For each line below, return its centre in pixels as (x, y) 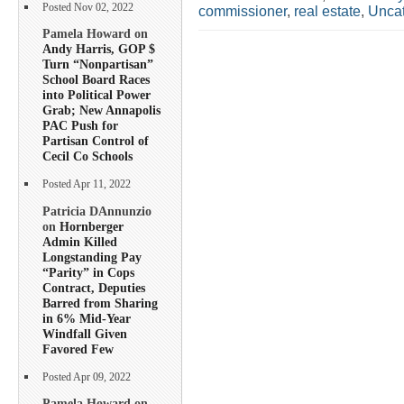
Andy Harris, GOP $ (99, 49)
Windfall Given (85, 333)
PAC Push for (80, 126)
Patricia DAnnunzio (97, 211)
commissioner (243, 11)
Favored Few (78, 349)
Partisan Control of (96, 141)
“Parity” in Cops (88, 272)
